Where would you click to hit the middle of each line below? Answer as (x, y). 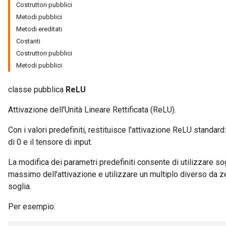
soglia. (20, 186)
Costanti (28, 41)
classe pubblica (37, 90)
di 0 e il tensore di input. (50, 142)
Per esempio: (32, 207)
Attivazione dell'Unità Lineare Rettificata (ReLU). (92, 110)
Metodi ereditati (39, 29)
